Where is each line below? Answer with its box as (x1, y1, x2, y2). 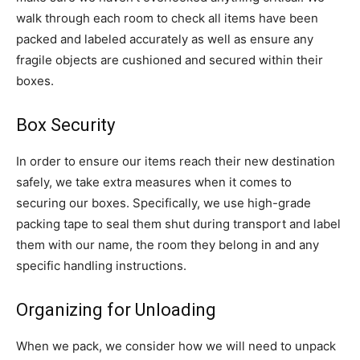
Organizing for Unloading (16, 299, 216, 320)
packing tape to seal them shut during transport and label (16, 215, 341, 231)
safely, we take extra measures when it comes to (16, 174, 292, 190)
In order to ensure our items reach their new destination (16, 153, 335, 169)
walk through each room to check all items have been (16, 10, 318, 26)
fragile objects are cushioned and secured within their (16, 51, 323, 67)
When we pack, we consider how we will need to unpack (16, 337, 336, 354)
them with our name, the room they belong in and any (16, 236, 319, 252)
